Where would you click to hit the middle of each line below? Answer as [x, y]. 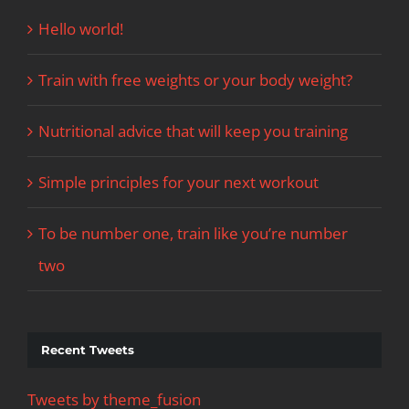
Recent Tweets [88, 349]
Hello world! [81, 28]
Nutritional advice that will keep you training [193, 131]
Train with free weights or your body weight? [195, 79]
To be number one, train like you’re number [193, 233]
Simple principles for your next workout [178, 182]
